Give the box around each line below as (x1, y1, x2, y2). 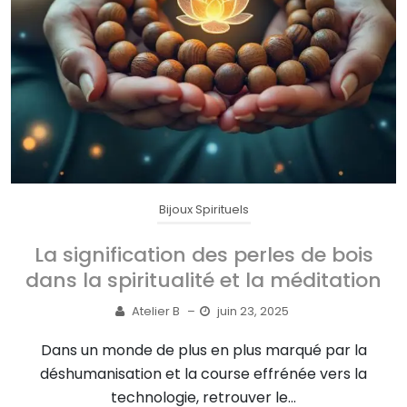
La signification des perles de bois (34, 241, 373, 270)
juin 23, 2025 (217, 303, 289, 321)
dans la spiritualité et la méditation (25, 266, 382, 295)
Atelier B (132, 303, 180, 321)
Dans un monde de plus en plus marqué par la (40, 340, 367, 362)
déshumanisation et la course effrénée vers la (40, 363, 367, 385)
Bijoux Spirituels (158, 201, 249, 219)
